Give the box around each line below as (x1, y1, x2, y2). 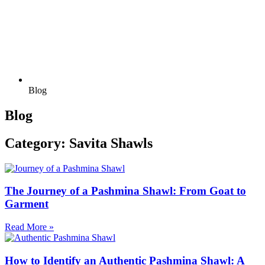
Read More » (5, 222, 54, 232)
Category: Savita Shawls (5, 135, 153, 151)
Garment (5, 198, 49, 211)
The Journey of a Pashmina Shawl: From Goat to (5, 185, 246, 198)
